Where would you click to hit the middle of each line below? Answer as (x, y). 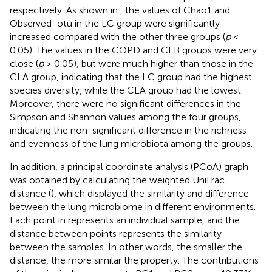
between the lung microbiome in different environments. (133, 206)
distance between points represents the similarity (116, 233)
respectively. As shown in (65, 10)
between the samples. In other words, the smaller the (126, 246)
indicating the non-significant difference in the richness (128, 130)
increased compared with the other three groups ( (117, 36)
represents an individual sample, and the (154, 220)
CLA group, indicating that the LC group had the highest (131, 76)
